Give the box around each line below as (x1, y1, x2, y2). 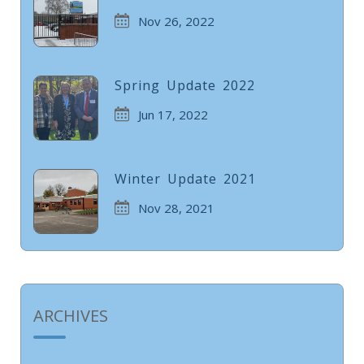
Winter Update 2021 (115, 170, 256, 188)
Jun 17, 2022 (138, 106, 208, 123)
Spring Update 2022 (115, 76, 255, 94)
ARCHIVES (33, 305, 108, 327)
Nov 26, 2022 (138, 13, 214, 29)
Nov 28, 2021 (138, 200, 214, 216)
